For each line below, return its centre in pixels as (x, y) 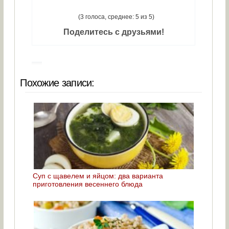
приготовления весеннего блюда (88, 184)
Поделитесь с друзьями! (113, 32)
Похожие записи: (57, 83)
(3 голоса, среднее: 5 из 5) (116, 17)
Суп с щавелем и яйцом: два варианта (98, 176)
